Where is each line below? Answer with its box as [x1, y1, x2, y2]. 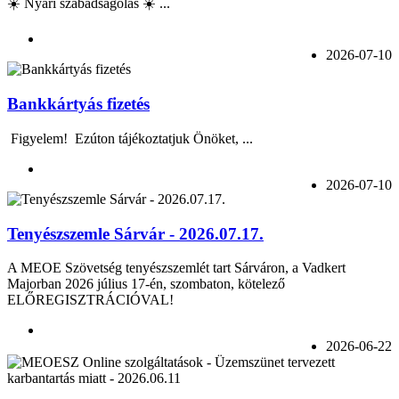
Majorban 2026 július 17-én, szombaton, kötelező [7, 276, 285, 292]
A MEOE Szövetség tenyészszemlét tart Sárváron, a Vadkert [7, 260, 346, 276]
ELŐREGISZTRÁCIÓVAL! [7, 292, 174, 308]
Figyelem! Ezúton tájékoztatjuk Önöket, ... [7, 130, 253, 146]
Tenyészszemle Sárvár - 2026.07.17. [7, 224, 264, 243]
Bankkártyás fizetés [7, 94, 150, 114]
